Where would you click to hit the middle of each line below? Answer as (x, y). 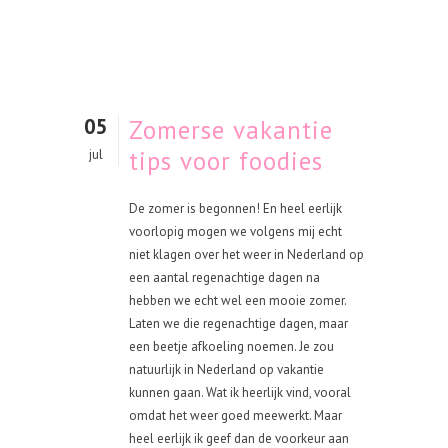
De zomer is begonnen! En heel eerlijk (235, 208)
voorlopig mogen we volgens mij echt (235, 231)
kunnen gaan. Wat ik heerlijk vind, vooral (240, 392)
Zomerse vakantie (231, 130)
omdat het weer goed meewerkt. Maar (235, 415)
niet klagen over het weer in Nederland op (246, 254)
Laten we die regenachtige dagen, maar (238, 323)
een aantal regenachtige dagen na (224, 277)
